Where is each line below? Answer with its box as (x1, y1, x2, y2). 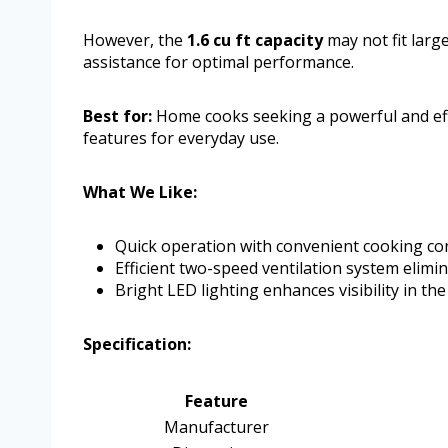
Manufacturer (163, 416, 269, 439)
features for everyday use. (83, 127, 279, 150)
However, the (83, 29, 187, 52)
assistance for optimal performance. (83, 51, 354, 74)
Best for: (83, 105, 152, 128)
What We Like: (83, 181, 197, 204)
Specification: (83, 333, 191, 356)
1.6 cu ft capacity (187, 29, 323, 52)
